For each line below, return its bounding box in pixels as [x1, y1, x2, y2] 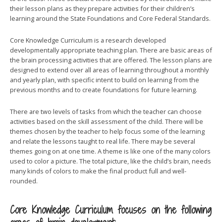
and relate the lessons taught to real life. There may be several [10, 137, 195, 146]
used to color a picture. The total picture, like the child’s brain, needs [10, 157, 211, 166]
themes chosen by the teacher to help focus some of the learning [10, 127, 205, 136]
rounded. [10, 176, 38, 185]
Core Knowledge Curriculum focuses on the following [10, 203, 212, 217]
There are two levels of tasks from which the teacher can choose [10, 107, 202, 116]
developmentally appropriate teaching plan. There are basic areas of [10, 46, 212, 55]
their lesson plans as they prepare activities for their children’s [10, 4, 195, 13]
